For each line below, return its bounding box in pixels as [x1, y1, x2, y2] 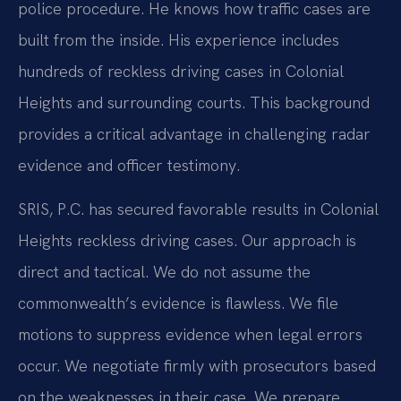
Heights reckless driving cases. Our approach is [18, 230, 356, 252]
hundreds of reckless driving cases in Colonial [18, 60, 344, 81]
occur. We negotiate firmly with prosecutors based [18, 355, 376, 377]
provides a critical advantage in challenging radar [18, 123, 371, 144]
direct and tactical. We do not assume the [18, 261, 311, 283]
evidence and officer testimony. [18, 154, 240, 175]
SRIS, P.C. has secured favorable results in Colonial [18, 199, 379, 220]
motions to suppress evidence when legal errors [18, 324, 363, 346]
